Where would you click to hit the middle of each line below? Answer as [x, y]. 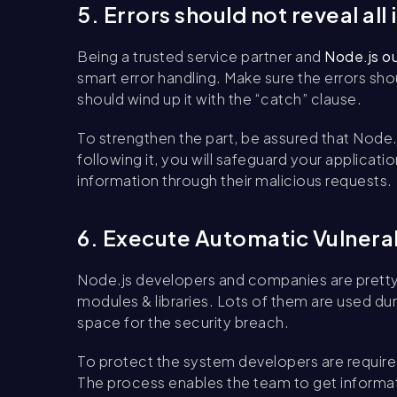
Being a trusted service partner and [199, 56]
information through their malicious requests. [235, 180]
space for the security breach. [183, 322]
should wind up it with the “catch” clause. [219, 98]
